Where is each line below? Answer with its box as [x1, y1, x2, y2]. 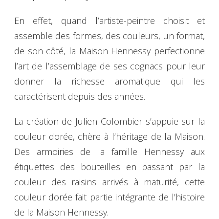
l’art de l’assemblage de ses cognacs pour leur [14, 60, 205, 72]
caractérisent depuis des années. [14, 90, 145, 102]
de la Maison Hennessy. [14, 206, 109, 218]
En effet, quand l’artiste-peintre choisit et [14, 14, 205, 26]
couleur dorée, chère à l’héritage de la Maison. [14, 130, 205, 142]
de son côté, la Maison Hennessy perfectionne [14, 44, 205, 57]
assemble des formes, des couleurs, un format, [14, 29, 205, 42]
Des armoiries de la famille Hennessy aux [14, 145, 205, 157]
